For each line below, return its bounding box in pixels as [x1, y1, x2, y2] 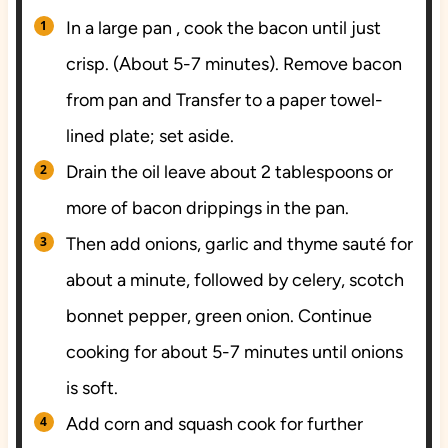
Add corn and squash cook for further [65, 413, 363, 436]
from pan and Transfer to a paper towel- [65, 89, 383, 112]
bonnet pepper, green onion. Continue [65, 305, 372, 328]
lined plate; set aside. [65, 125, 234, 148]
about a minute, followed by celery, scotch [65, 269, 404, 292]
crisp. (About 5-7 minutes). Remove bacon [65, 53, 402, 76]
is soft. [65, 377, 118, 400]
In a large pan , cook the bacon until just [65, 17, 381, 40]
